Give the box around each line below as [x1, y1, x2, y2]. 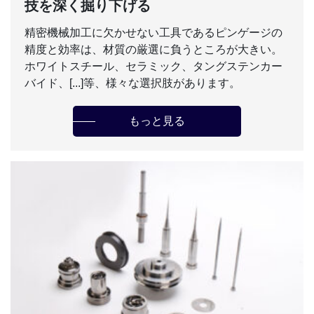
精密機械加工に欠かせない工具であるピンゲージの [25, 27, 282, 39]
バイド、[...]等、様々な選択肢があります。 [25, 77, 240, 90]
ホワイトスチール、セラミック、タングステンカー [25, 60, 282, 73]
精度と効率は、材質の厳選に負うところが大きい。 [25, 43, 282, 56]
